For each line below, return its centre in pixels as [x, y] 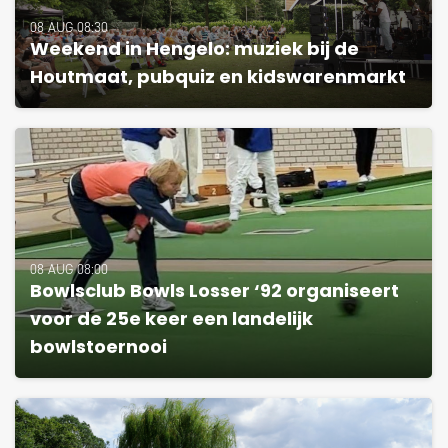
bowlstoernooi [98, 348]
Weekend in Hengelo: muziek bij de [194, 50]
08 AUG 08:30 [69, 27]
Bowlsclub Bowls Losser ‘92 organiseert [214, 292]
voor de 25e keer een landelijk [171, 320]
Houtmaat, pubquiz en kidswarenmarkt [218, 78]
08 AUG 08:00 [69, 269]
